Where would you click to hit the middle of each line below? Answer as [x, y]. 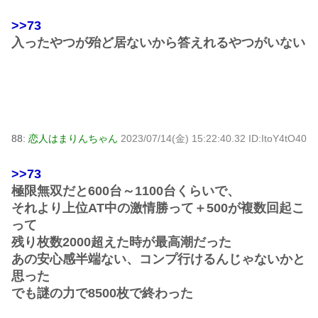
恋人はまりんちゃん [73, 138]
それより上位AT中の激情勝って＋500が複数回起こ [158, 208]
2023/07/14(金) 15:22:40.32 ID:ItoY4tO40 [214, 138]
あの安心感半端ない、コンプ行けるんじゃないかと [158, 259]
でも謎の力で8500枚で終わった [102, 293]
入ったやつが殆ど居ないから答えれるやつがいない [158, 42]
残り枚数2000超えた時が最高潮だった [121, 242]
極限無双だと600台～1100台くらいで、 [126, 191]
